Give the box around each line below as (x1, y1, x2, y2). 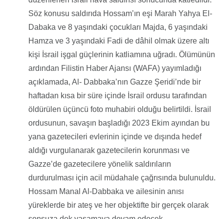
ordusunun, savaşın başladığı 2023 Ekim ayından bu (28, 119, 210, 128)
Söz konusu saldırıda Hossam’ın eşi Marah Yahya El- (28, 9, 212, 18)
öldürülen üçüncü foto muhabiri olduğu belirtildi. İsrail (28, 105, 211, 114)
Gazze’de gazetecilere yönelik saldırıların (28, 160, 171, 169)
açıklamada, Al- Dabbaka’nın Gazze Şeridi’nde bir (28, 78, 201, 87)
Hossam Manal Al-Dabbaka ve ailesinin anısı (28, 187, 184, 196)
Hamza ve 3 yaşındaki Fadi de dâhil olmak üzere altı (28, 37, 209, 45)
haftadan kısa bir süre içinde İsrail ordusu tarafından (28, 91, 207, 100)
